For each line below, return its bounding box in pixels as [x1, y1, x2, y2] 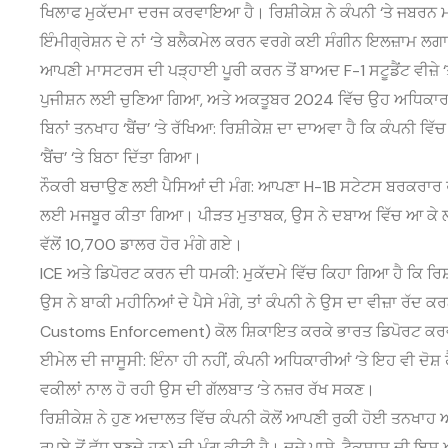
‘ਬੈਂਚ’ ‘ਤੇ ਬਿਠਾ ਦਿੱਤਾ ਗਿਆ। [40, 147, 202, 169]
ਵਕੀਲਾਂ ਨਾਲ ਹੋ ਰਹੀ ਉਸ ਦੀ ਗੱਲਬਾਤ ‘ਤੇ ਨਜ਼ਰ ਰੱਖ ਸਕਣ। [40, 379, 375, 401]
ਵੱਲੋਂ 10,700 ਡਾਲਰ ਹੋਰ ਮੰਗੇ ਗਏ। [40, 234, 243, 256]
